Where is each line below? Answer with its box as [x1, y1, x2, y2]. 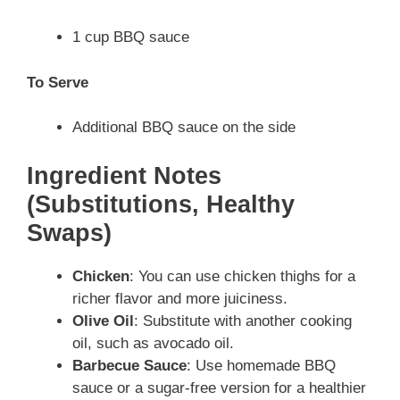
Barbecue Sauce [72, 356, 187, 374]
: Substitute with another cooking [134, 312, 352, 329]
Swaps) [27, 219, 112, 246]
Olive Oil [72, 312, 134, 329]
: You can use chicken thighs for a [129, 267, 355, 285]
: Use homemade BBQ [187, 356, 336, 374]
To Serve [27, 73, 88, 91]
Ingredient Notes [27, 162, 221, 189]
